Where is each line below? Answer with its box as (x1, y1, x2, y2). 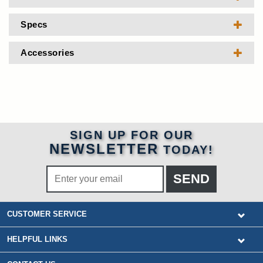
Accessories (21, 48, 75, 58)
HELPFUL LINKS (7, 235, 68, 244)
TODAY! (159, 143, 214, 156)
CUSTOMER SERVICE (7, 210, 87, 218)
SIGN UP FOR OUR (70, 129, 193, 141)
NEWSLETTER (49, 141, 159, 157)
